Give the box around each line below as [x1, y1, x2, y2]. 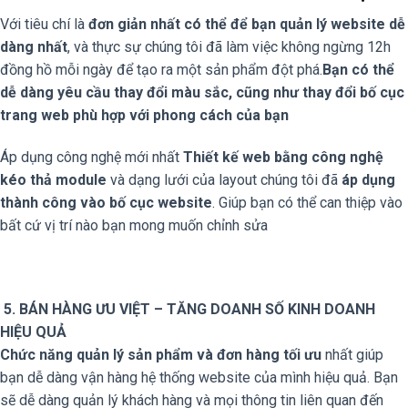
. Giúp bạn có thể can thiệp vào [212, 194, 403, 212]
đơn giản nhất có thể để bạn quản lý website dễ [88, 15, 405, 34]
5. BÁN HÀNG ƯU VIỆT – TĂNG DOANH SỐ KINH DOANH [4, 300, 375, 318]
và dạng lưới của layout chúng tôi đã [107, 171, 342, 189]
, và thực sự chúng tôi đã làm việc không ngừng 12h [67, 38, 391, 56]
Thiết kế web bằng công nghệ [183, 148, 383, 167]
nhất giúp [321, 345, 383, 363]
